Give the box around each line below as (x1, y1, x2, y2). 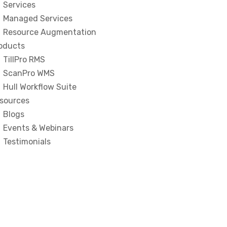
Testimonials (3, 137, 51, 146)
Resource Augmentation (3, 27, 96, 37)
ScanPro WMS (3, 68, 55, 78)
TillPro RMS (3, 55, 45, 64)
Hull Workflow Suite (3, 82, 77, 92)
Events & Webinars (3, 123, 73, 133)
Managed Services (3, 14, 72, 23)
